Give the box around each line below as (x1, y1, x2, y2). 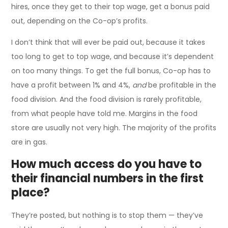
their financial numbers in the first (11, 170, 204, 187)
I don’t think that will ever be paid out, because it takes (11, 37, 206, 48)
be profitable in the (146, 80, 217, 91)
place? (11, 185, 50, 201)
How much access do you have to (11, 156, 202, 173)
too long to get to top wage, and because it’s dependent (11, 51, 214, 62)
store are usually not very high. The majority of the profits (11, 123, 217, 133)
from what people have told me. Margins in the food (11, 108, 198, 119)
